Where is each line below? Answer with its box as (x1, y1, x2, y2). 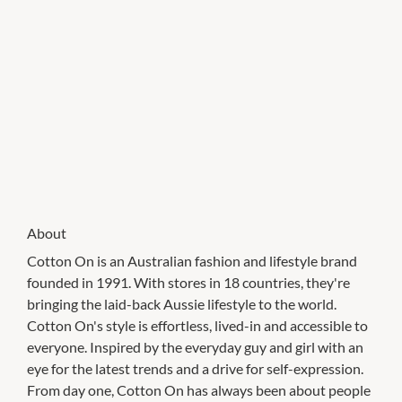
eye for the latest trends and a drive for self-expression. (27, 359, 363, 377)
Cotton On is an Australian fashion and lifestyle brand (27, 251, 357, 269)
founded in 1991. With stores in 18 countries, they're (27, 273, 350, 291)
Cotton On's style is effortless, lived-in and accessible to (27, 316, 368, 334)
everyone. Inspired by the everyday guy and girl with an (27, 337, 363, 355)
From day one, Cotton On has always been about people (27, 380, 371, 398)
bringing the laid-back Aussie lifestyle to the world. (27, 294, 336, 312)
